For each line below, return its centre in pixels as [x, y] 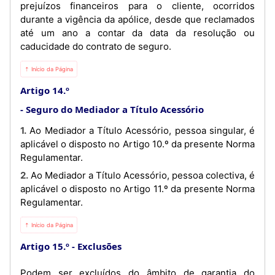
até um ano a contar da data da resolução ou [137, 33]
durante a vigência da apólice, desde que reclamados [137, 19]
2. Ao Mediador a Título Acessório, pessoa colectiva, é [24, 175]
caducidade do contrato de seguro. [96, 46]
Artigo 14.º [45, 90]
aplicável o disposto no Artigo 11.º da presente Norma [137, 189]
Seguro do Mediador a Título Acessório [115, 109]
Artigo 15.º [45, 246]
